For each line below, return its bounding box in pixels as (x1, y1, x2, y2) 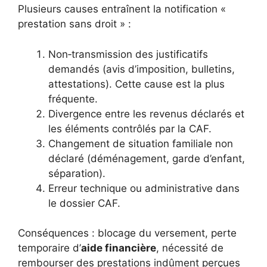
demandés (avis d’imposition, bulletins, (48, 63, 235, 75)
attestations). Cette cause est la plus (48, 77, 225, 90)
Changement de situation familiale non (48, 137, 233, 150)
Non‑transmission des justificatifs (48, 48, 208, 60)
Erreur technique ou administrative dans (48, 182, 240, 194)
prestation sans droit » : (18, 18, 131, 30)
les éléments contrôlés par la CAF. (48, 122, 212, 135)
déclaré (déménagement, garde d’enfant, (48, 152, 245, 164)
